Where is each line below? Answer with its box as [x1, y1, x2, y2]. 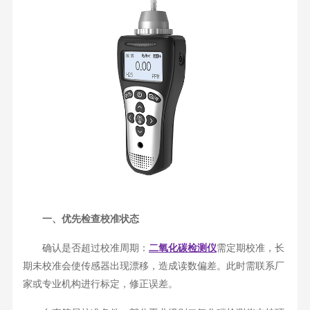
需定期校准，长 [216, 243, 284, 254]
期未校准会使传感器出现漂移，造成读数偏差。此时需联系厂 [22, 261, 284, 272]
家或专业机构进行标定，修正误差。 [22, 279, 178, 290]
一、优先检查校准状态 [22, 214, 139, 225]
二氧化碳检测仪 [148, 243, 217, 254]
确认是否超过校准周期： [22, 243, 149, 254]
